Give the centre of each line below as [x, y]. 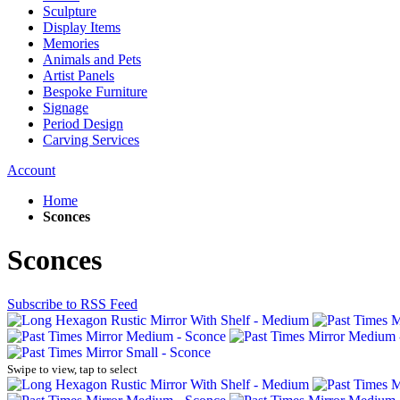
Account [31, 170]
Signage [66, 108]
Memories [71, 43]
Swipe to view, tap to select [72, 369]
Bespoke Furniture [95, 92]
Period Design [83, 124]
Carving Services [91, 140]
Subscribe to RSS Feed [72, 304]
